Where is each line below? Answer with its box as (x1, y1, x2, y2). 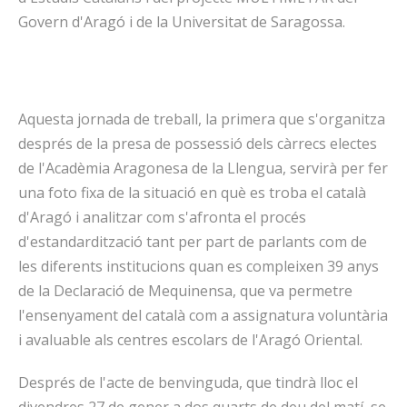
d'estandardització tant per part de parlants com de (18, 232, 367, 252)
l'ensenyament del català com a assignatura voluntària (18, 305, 388, 325)
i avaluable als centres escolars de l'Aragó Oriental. (18, 330, 362, 350)
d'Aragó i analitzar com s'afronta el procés (18, 207, 306, 227)
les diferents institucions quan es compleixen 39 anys (18, 256, 379, 276)
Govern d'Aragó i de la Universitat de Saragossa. (18, 12, 345, 32)
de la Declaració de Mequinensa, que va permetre (18, 281, 352, 301)
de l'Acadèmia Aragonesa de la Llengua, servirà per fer (18, 158, 388, 178)
